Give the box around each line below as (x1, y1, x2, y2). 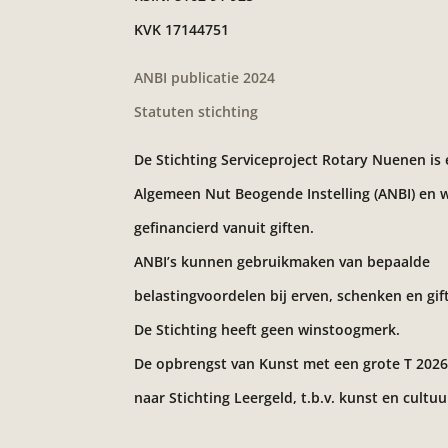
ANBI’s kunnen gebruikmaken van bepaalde (134, 252, 431, 272)
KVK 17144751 (134, 20, 230, 40)
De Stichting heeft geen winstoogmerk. (134, 320, 401, 340)
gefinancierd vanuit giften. (134, 218, 315, 238)
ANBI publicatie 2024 (134, 68, 276, 88)
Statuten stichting (134, 102, 259, 122)
